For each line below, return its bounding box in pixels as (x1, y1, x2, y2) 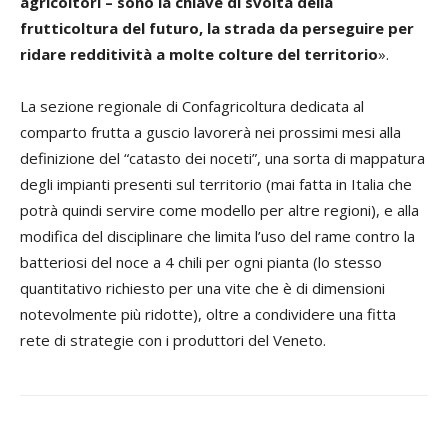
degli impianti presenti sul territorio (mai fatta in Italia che (20, 174, 412, 194)
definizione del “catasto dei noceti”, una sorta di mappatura (20, 148, 425, 168)
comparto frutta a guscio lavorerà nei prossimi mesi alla (20, 122, 401, 142)
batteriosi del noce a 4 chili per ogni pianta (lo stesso (20, 252, 382, 272)
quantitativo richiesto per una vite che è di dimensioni (20, 278, 385, 298)
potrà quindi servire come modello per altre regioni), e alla (20, 200, 419, 220)
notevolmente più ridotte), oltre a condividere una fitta (20, 304, 396, 324)
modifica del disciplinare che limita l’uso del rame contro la (20, 226, 415, 246)
